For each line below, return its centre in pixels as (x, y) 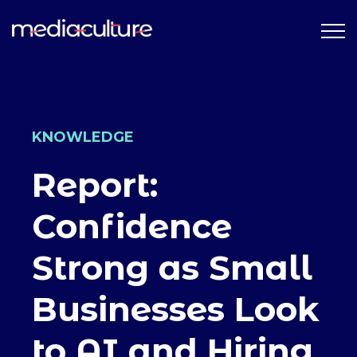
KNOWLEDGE (83, 137)
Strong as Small (172, 268)
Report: (95, 185)
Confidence (132, 226)
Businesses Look (176, 309)
